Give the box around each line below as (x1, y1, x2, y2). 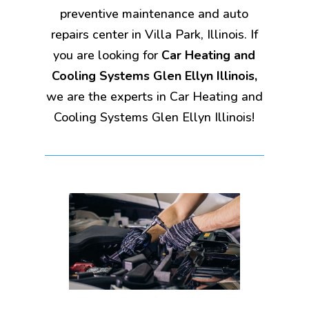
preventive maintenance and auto (60, 5, 249, 22)
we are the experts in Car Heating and (46, 88, 263, 105)
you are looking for (53, 46, 162, 63)
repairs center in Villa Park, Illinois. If (50, 26, 258, 43)
